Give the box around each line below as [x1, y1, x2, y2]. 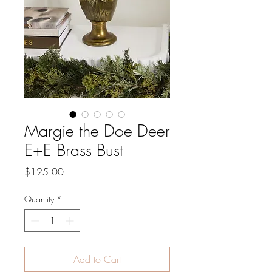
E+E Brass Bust [24, 139, 123, 161]
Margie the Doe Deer [24, 120, 170, 141]
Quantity [24, 192, 54, 205]
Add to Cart [73, 252, 121, 266]
